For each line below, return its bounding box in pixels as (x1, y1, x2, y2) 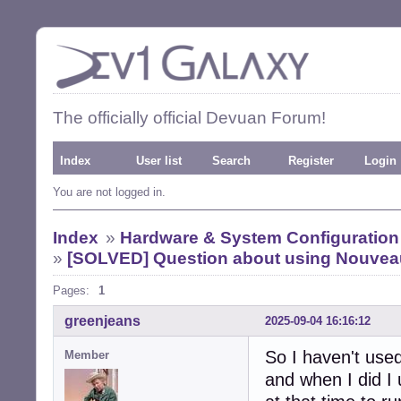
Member (64, 347, 109, 362)
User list (136, 154, 182, 167)
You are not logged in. (53, 185, 166, 199)
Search (212, 154, 251, 167)
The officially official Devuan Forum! (53, 108, 326, 127)
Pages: (53, 284, 90, 297)
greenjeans (64, 312, 141, 328)
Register (288, 154, 334, 167)
